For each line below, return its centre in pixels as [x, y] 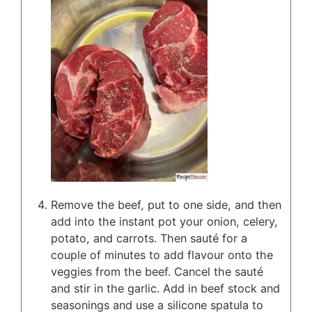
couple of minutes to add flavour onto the [162, 255]
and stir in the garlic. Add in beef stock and [165, 289]
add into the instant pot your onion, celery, [164, 222]
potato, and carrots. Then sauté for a [149, 239]
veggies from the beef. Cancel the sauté [157, 272]
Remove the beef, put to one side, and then [166, 205]
